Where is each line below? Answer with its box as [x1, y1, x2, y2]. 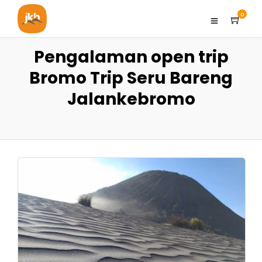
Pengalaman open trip [33, 46, 229, 68]
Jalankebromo [67, 88, 195, 111]
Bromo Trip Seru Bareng [29, 67, 233, 89]
